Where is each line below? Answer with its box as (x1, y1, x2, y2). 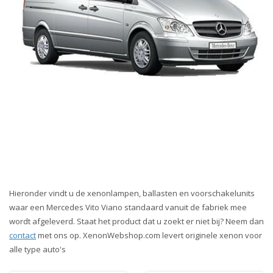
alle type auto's (9, 244, 66, 255)
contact (9, 230, 36, 241)
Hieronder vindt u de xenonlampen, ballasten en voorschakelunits (9, 188, 255, 199)
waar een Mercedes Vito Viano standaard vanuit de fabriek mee (9, 202, 247, 213)
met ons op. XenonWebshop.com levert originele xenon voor (36, 230, 262, 241)
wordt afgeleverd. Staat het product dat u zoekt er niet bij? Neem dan (9, 216, 264, 227)
